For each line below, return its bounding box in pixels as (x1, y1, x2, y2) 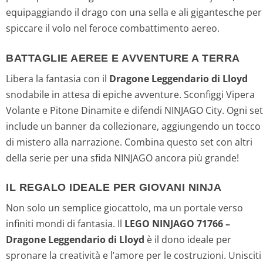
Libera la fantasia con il (6, 72, 109, 85)
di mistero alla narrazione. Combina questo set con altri (6, 135, 252, 149)
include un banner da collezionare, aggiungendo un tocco (6, 119, 261, 133)
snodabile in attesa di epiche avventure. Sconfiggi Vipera (6, 87, 255, 101)
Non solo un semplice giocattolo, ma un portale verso (6, 201, 243, 215)
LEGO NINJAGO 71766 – (124, 217, 230, 231)
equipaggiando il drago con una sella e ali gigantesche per (6, 6, 262, 19)
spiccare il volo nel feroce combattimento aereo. (6, 22, 220, 35)
